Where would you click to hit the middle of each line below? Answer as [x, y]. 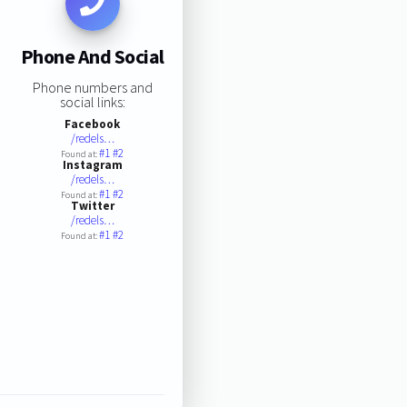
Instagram [92, 164]
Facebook [93, 124]
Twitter [92, 205]
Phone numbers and [92, 87]
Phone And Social [92, 57]
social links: [92, 101]
